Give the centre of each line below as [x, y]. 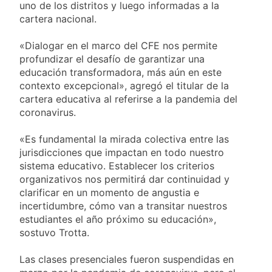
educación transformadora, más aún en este [121, 73]
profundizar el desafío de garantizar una [112, 59]
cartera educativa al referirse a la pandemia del [128, 99]
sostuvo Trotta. [54, 233]
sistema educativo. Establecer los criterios [117, 166]
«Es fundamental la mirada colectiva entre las [124, 139]
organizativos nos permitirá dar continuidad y [124, 179]
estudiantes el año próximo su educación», [118, 219]
